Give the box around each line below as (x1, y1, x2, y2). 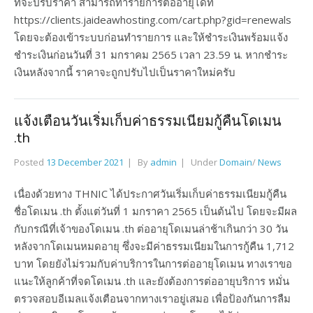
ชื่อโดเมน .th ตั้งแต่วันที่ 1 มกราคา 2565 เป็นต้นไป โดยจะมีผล (14, 204, 297, 218)
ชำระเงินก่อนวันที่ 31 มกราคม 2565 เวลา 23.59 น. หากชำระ (14, 48, 288, 61)
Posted (14, 156, 46, 168)
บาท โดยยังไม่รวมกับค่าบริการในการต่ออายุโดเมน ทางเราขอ (14, 256, 292, 270)
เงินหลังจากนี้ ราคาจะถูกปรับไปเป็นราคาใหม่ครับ (14, 65, 235, 79)
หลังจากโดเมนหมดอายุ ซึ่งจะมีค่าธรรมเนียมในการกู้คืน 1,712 (14, 239, 294, 253)
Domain (219, 156, 252, 168)
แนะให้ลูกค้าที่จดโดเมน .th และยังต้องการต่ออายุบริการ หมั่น (14, 274, 289, 288)
